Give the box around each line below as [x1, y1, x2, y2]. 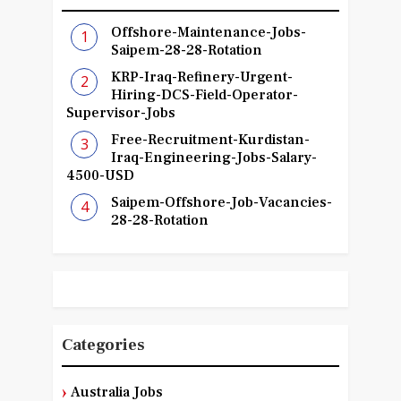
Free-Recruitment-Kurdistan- [111, 131, 311, 149]
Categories [61, 335, 145, 356]
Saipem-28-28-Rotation [111, 41, 263, 60]
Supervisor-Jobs [65, 104, 175, 123]
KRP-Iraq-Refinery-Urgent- [111, 68, 294, 87]
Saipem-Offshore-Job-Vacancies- [111, 193, 333, 212]
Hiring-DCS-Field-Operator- [111, 86, 299, 105]
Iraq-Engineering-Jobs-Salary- [111, 149, 318, 167]
